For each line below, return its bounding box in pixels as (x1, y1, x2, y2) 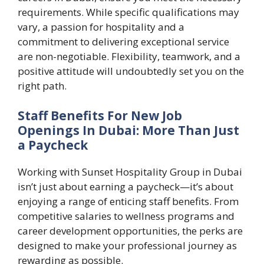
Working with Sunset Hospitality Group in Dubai (18, 164, 242, 179)
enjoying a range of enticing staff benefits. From (18, 194, 239, 208)
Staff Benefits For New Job (18, 107, 182, 124)
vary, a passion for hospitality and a (18, 20, 184, 34)
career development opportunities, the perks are (18, 223, 243, 237)
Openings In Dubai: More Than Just (18, 121, 239, 138)
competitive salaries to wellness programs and (18, 209, 235, 223)
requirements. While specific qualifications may (18, 5, 239, 19)
